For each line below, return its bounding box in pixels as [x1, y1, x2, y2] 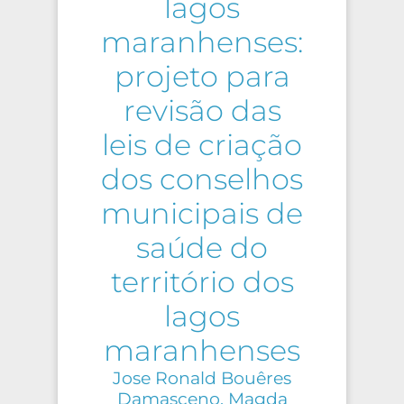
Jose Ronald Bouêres [113, 367, 291, 390]
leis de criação [102, 127, 302, 163]
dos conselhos [101, 161, 303, 197]
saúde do [136, 230, 268, 266]
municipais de [101, 196, 303, 232]
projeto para [114, 59, 290, 95]
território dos [110, 264, 294, 300]
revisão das [123, 93, 281, 129]
